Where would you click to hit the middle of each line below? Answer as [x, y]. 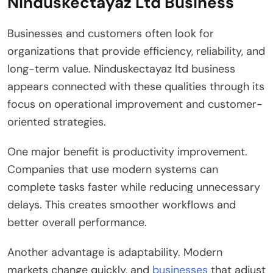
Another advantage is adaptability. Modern [115, 252]
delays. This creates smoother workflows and [122, 204]
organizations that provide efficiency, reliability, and [136, 51]
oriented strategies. [57, 122]
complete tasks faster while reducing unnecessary [134, 187]
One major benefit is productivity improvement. [127, 151]
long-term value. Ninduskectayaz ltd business [121, 69]
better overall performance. [77, 222]
